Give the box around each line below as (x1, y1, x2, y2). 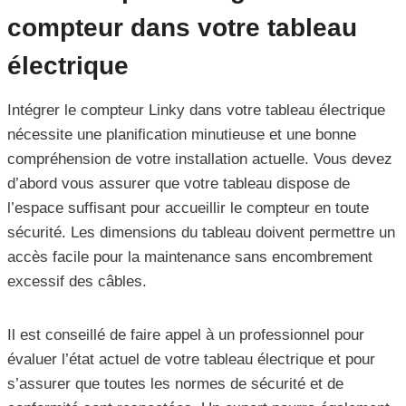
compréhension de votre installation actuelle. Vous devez (7, 150, 392, 169)
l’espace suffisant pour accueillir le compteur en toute (7, 199, 369, 217)
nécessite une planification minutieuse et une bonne (7, 126, 356, 144)
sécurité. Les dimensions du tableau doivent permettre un (7, 224, 395, 242)
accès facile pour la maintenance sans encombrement (7, 248, 372, 266)
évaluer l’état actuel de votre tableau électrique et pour (7, 351, 375, 369)
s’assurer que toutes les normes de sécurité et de (7, 375, 343, 393)
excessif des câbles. (7, 273, 147, 291)
